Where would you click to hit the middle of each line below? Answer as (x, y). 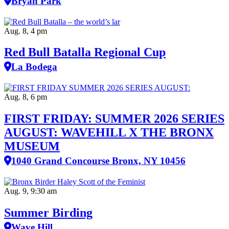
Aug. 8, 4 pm (26, 31)
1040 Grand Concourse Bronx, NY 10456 (98, 161)
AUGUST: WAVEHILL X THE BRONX (109, 133)
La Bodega (34, 67)
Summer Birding (48, 213)
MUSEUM (32, 146)
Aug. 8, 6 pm (26, 97)
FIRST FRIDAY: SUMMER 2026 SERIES (114, 119)
